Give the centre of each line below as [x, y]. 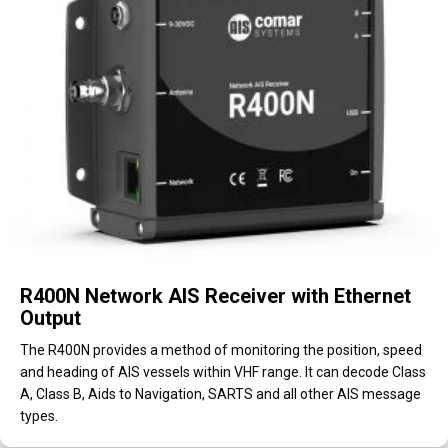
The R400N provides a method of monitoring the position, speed [221, 350]
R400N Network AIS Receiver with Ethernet [215, 296]
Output [50, 318]
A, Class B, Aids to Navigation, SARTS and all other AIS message [220, 394]
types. [39, 416]
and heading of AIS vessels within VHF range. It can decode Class [223, 372]
